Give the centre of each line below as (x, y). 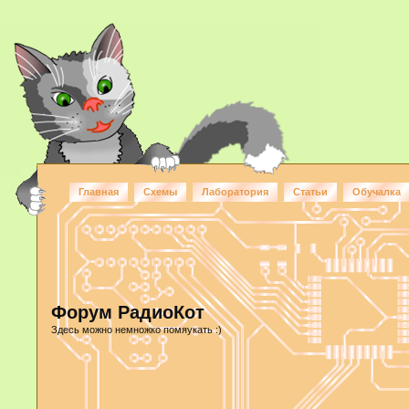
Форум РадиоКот (128, 312)
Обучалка (377, 192)
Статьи (310, 192)
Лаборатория (235, 192)
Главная (99, 192)
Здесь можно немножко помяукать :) (136, 329)
